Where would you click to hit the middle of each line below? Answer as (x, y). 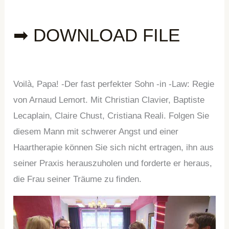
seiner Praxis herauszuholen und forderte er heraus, (113, 163)
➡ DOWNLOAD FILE (97, 35)
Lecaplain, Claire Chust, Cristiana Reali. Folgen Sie (111, 116)
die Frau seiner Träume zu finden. (78, 179)
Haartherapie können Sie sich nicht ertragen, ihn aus (114, 147)
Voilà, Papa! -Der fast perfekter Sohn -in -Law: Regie (114, 84)
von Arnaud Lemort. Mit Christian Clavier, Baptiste (109, 100)
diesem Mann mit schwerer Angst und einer (96, 131)
